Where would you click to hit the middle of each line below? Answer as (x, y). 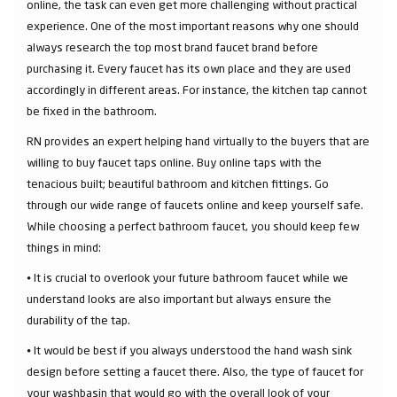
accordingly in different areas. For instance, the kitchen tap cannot (197, 90)
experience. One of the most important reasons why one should (193, 26)
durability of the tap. (80, 320)
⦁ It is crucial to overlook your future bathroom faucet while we (187, 277)
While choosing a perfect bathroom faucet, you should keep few (193, 226)
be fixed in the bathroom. (93, 111)
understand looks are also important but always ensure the (179, 299)
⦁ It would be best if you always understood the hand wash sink (189, 350)
